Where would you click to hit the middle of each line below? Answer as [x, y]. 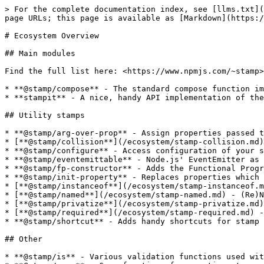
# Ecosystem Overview [52, 36]
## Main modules [40, 53]
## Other [24, 239]
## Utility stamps [45, 115]
